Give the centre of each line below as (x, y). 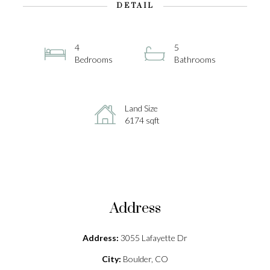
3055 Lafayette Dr (153, 238)
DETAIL (135, 6)
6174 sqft (142, 120)
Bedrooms (94, 59)
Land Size (141, 108)
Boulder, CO (145, 259)
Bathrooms (195, 59)
